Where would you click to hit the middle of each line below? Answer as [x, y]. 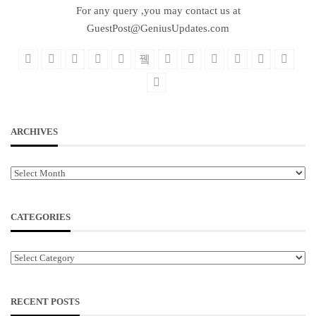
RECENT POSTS [45, 302]
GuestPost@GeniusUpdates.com [158, 28]
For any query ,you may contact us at [158, 10]
